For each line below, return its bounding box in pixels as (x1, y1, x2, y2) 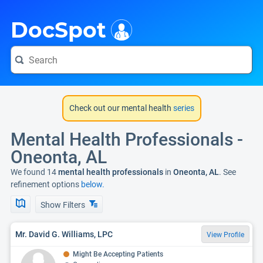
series (171, 103, 194, 113)
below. (81, 180, 104, 189)
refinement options (11, 180, 81, 189)
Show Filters (41, 200, 87, 210)
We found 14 (11, 167, 56, 177)
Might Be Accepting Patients (73, 250, 163, 258)
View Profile (207, 231, 244, 239)
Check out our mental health (69, 103, 171, 113)
